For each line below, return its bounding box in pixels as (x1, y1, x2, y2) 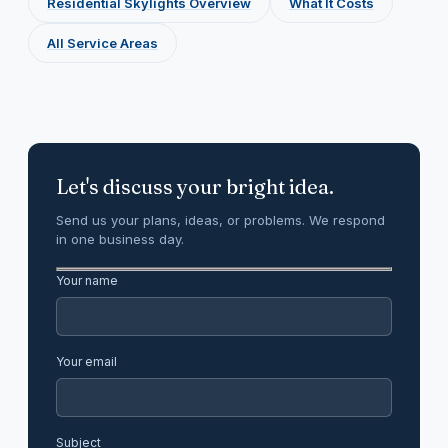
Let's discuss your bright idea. (56, 174, 334, 199)
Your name (56, 273, 118, 288)
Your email (56, 354, 117, 369)
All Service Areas (47, 35, 158, 51)
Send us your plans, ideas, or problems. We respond (56, 212, 385, 228)
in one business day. (56, 231, 184, 247)
